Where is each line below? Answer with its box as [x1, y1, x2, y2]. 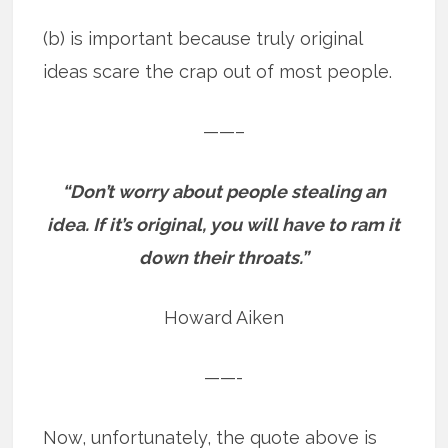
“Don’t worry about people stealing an [61, 181, 386, 202]
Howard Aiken [163, 307, 284, 328]
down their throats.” [138, 247, 309, 268]
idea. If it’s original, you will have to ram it [47, 214, 401, 235]
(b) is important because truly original [43, 28, 363, 49]
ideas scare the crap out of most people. [43, 61, 393, 82]
